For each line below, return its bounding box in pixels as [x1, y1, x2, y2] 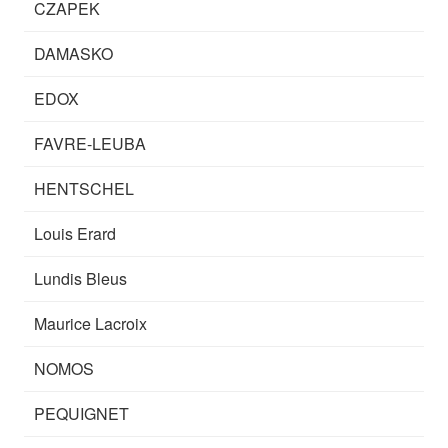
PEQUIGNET [34, 401, 130, 425]
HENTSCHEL [34, 176, 135, 200]
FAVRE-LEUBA [34, 131, 147, 155]
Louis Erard [34, 221, 117, 245]
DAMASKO [34, 41, 114, 65]
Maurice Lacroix [34, 311, 148, 335]
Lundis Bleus [34, 266, 128, 290]
